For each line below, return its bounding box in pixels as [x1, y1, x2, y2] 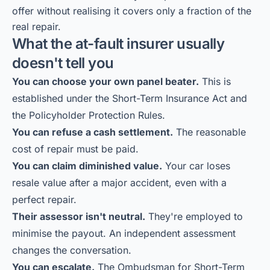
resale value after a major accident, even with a [12, 177, 227, 189]
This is [199, 75, 231, 87]
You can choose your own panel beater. [12, 75, 199, 87]
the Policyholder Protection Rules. [12, 109, 165, 121]
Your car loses [162, 160, 230, 172]
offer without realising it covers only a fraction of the [12, 5, 251, 17]
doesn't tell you [12, 54, 114, 72]
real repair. [12, 20, 61, 33]
